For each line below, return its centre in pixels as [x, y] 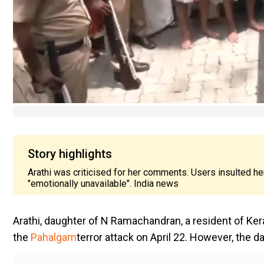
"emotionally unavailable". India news [103, 183]
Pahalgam [54, 237]
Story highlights [70, 154]
